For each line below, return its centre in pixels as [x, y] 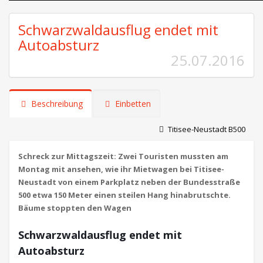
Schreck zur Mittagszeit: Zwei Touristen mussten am [123, 156]
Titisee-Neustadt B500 [207, 129]
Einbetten [132, 104]
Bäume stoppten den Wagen [75, 208]
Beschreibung [56, 104]
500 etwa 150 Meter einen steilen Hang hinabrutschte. [124, 195]
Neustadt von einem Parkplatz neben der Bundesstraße [129, 182]
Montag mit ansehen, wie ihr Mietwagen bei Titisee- [121, 169]
